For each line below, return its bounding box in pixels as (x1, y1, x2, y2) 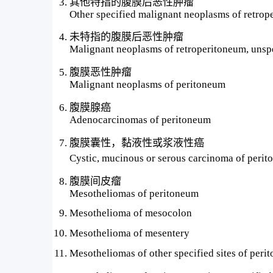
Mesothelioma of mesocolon (69, 207, 193, 219)
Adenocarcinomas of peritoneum (69, 113, 211, 126)
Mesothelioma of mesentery (69, 227, 190, 239)
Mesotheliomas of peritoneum (69, 187, 199, 199)
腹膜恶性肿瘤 (69, 66, 132, 79)
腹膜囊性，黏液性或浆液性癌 (69, 136, 205, 149)
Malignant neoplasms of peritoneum (69, 79, 226, 91)
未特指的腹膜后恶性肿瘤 (69, 31, 184, 43)
